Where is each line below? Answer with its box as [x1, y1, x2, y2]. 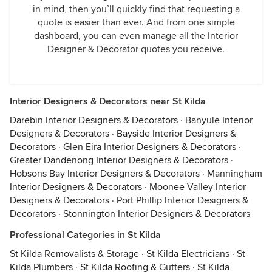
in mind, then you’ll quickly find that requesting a [32, 3, 240, 15]
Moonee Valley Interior [149, 181, 246, 193]
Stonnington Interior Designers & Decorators [63, 208, 250, 220]
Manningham [207, 168, 262, 180]
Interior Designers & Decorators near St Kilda [10, 95, 206, 107]
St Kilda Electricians [146, 248, 229, 260]
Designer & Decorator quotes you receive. [47, 43, 225, 55]
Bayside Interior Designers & [117, 127, 236, 140]
